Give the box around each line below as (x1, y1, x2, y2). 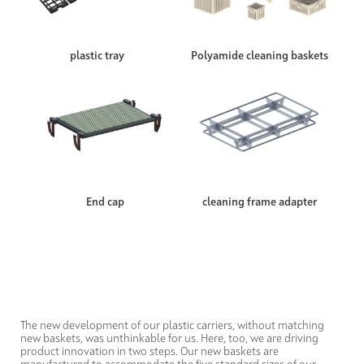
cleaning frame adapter (201, 196, 317, 208)
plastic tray (70, 50, 124, 62)
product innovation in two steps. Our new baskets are (20, 345, 279, 357)
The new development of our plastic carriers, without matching (20, 319, 324, 331)
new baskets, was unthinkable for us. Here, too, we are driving (20, 332, 318, 344)
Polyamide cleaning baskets (190, 50, 328, 62)
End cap (85, 196, 124, 208)
